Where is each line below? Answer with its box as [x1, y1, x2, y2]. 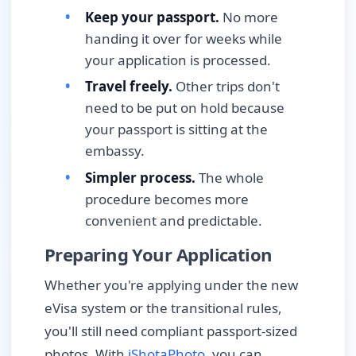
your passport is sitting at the [85, 120, 268, 139]
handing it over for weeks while [85, 29, 282, 48]
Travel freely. [85, 77, 172, 96]
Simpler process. [85, 168, 195, 187]
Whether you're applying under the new [44, 276, 298, 295]
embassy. [85, 141, 145, 161]
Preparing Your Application [44, 242, 273, 267]
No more [219, 7, 278, 26]
